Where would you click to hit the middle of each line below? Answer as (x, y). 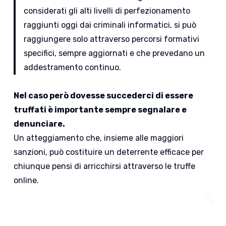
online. (26, 181)
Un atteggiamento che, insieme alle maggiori (99, 138)
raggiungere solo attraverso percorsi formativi (112, 39)
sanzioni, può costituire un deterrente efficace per (109, 152)
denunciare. (40, 124)
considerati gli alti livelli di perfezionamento (107, 11)
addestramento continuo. (73, 68)
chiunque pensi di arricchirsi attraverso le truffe (105, 166)
